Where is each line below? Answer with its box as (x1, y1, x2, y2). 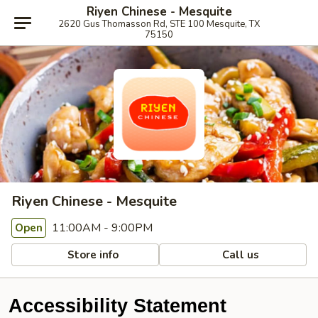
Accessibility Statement (9, 295, 226, 317)
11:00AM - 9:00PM (49, 220, 153, 236)
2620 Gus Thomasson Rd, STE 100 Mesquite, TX (58, 18, 260, 31)
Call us (219, 247, 260, 262)
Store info (65, 247, 119, 262)
